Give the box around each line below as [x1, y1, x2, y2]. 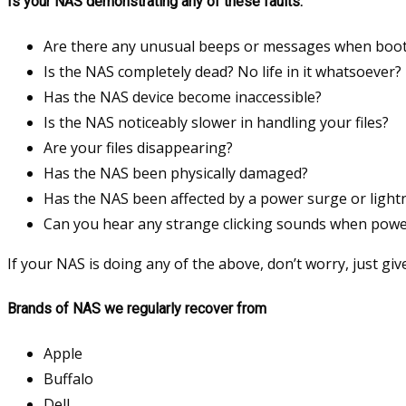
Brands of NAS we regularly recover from [7, 299, 266, 317]
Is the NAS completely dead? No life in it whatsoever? [43, 62, 401, 82]
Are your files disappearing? [43, 138, 233, 159]
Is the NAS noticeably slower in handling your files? [43, 112, 389, 133]
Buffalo [43, 368, 93, 389]
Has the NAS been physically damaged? [43, 163, 308, 184]
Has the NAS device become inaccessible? [43, 87, 322, 108]
